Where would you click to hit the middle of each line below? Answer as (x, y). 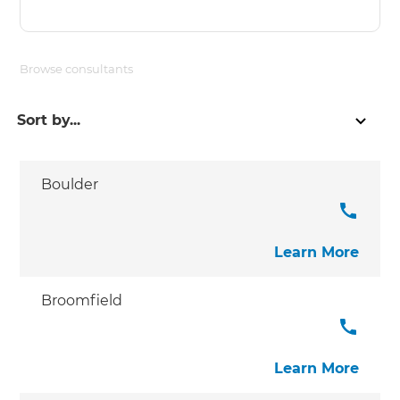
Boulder (70, 184)
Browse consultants (77, 68)
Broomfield (82, 300)
